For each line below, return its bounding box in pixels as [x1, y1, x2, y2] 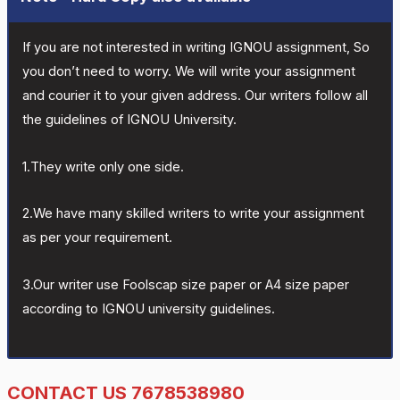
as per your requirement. [21, 229, 172, 246]
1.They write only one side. [21, 158, 184, 175]
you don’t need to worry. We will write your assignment [21, 63, 355, 80]
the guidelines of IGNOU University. [21, 112, 237, 129]
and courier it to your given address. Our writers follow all [21, 87, 368, 104]
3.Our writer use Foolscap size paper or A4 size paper [21, 276, 349, 293]
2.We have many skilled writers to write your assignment [21, 205, 364, 222]
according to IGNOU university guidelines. [21, 300, 275, 317]
